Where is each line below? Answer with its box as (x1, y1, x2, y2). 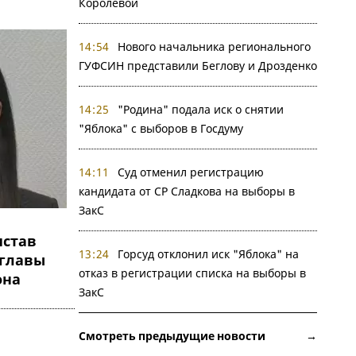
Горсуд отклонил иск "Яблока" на (118, 246, 299, 261)
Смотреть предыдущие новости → (78, 328, 317, 343)
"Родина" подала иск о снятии (118, 102, 284, 117)
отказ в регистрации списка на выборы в (78, 265, 306, 281)
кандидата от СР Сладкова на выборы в (78, 184, 295, 199)
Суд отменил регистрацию (118, 164, 264, 180)
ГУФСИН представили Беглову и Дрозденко (78, 58, 317, 73)
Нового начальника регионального (118, 39, 311, 54)
